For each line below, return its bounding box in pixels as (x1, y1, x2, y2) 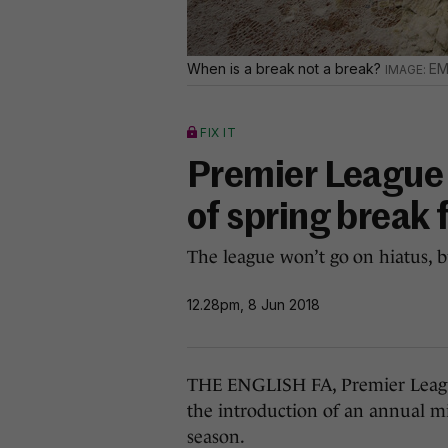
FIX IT (200, 125, 236, 140)
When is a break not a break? (187, 60, 385, 77)
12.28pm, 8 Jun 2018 (187, 295, 320, 313)
